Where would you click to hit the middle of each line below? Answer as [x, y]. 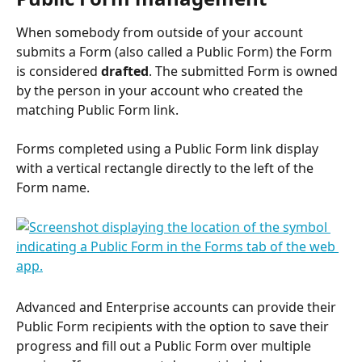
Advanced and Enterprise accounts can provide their [178, 307]
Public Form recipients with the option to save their [174, 326]
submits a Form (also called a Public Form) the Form [176, 51]
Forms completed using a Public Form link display [169, 149]
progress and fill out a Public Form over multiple [165, 345]
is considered [59, 71]
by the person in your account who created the [161, 90]
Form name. [53, 188]
